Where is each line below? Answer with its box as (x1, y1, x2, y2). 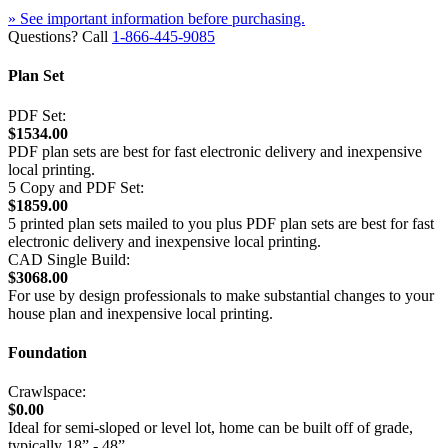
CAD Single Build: (8, 250, 130, 268)
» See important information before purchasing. (8, 10, 305, 27)
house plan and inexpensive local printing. (8, 304, 273, 322)
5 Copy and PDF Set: (8, 178, 144, 196)
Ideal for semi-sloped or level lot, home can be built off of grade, (8, 419, 413, 437)
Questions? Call (8, 28, 112, 45)
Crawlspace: (8, 383, 86, 401)
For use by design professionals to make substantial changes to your (8, 286, 434, 304)
